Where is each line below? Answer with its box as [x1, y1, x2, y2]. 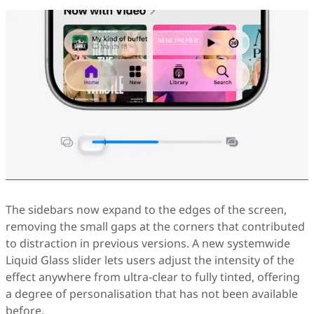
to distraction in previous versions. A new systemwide [6, 235, 290, 252]
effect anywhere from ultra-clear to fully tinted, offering [6, 269, 300, 285]
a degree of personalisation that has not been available [6, 286, 298, 302]
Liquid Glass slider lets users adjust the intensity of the [6, 252, 294, 268]
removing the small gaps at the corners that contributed [6, 219, 305, 235]
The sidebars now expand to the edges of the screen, [6, 202, 287, 218]
